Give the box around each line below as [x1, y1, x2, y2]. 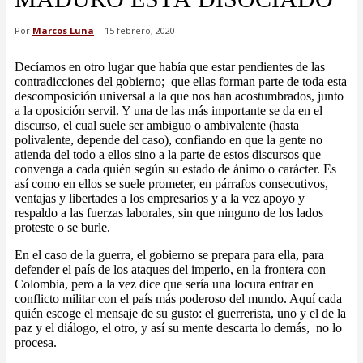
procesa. [15, 335, 57, 350]
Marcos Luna [32, 23, 94, 36]
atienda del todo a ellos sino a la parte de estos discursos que [15, 147, 321, 162]
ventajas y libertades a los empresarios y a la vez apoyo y [15, 191, 305, 206]
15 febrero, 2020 [105, 24, 175, 37]
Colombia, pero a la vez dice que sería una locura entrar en [15, 277, 314, 292]
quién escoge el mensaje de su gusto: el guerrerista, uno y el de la [15, 306, 346, 321]
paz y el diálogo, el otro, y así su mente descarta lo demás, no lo [15, 321, 342, 335]
